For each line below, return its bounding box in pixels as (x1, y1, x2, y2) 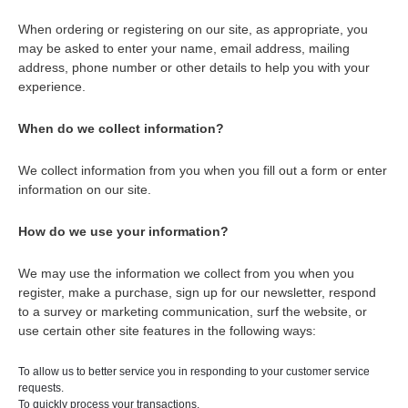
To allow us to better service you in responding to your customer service (18, 364, 370, 378)
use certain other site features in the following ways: (18, 322, 316, 338)
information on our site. (18, 181, 151, 197)
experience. (18, 78, 86, 94)
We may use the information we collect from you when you (18, 265, 354, 280)
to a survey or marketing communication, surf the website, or (18, 303, 367, 319)
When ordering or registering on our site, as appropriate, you (18, 21, 368, 36)
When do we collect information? (18, 120, 224, 136)
